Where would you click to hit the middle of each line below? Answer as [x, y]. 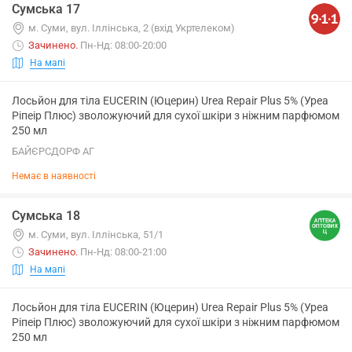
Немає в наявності [54, 176]
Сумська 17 [46, 9]
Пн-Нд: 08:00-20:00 [123, 45]
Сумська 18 [46, 216]
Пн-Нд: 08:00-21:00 [123, 252]
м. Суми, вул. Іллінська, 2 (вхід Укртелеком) [132, 28]
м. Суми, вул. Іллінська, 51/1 [96, 235]
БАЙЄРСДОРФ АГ [53, 151]
